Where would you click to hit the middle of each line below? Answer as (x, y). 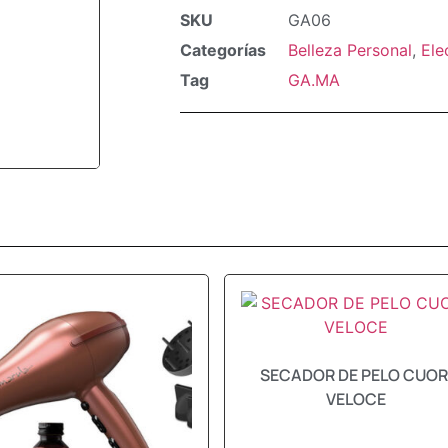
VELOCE (355, 399)
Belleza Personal (350, 49)
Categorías (223, 49)
